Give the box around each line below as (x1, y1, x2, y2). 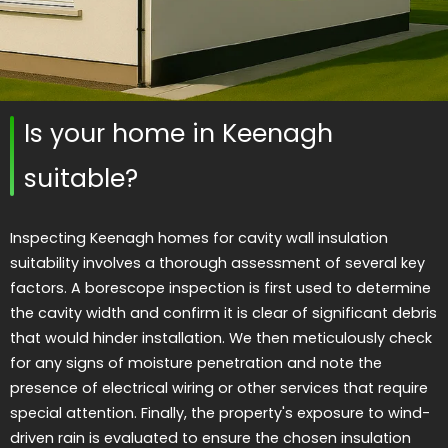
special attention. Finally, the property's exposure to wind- (10, 403, 430, 424)
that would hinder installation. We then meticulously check (10, 328, 432, 349)
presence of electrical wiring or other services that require (10, 378, 428, 399)
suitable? (24, 161, 138, 197)
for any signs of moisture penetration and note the (10, 353, 382, 374)
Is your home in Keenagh (24, 116, 333, 152)
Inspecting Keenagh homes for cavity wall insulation (10, 228, 388, 249)
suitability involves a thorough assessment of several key (10, 253, 425, 274)
